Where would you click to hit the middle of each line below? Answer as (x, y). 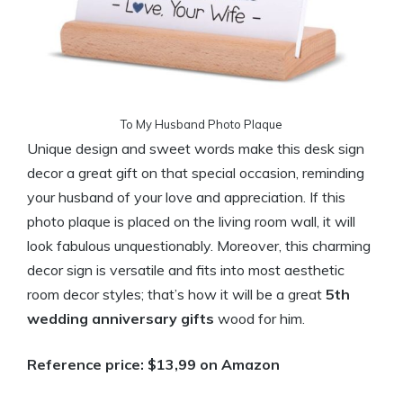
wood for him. (260, 318)
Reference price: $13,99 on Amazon (153, 364)
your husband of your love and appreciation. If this (186, 197)
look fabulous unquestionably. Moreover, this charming (199, 246)
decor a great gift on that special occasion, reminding (196, 173)
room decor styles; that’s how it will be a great (176, 294)
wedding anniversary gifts (121, 318)
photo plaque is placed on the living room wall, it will (191, 221)
